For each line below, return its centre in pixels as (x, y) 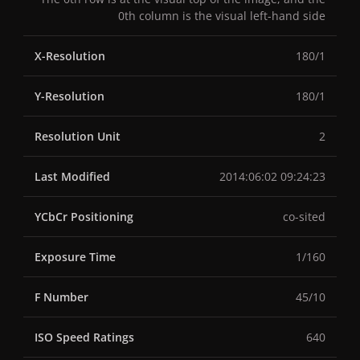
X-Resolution (70, 56)
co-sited (304, 217)
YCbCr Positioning (84, 217)
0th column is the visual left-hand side (222, 16)
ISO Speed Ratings (84, 337)
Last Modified (72, 177)
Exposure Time (75, 257)
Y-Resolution (70, 96)
